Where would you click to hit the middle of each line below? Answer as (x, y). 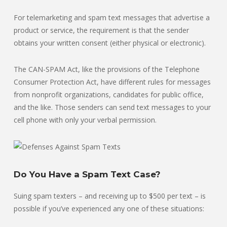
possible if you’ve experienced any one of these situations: (109, 208)
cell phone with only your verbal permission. (85, 120)
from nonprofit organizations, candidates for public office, (109, 95)
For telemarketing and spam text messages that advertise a (112, 18)
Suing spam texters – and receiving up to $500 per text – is (110, 196)
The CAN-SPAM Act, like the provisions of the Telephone (107, 69)
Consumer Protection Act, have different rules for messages (112, 82)
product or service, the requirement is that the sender (101, 30)
